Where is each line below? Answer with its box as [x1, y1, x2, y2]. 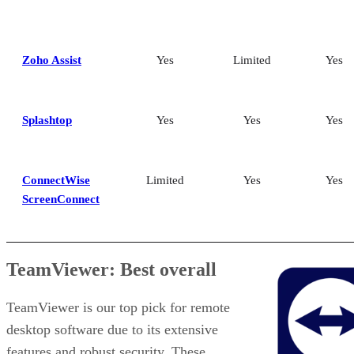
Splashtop [22, 113, 72, 126]
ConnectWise [22, 173, 90, 186]
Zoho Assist [22, 53, 81, 66]
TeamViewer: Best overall [6, 258, 217, 280]
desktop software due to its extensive [6, 321, 218, 337]
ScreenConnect [22, 192, 100, 205]
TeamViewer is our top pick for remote [6, 299, 230, 315]
